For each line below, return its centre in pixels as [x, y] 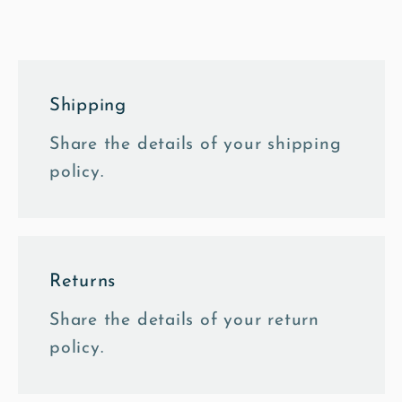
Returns [83, 281]
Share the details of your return [184, 320]
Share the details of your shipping [196, 144]
